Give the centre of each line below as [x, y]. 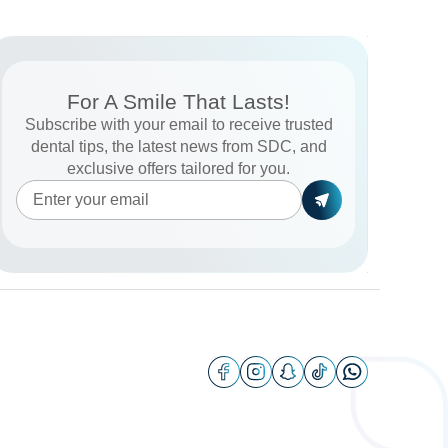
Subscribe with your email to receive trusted [178, 125]
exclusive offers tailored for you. [179, 169]
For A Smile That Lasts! [179, 102]
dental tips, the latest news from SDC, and [178, 147]
